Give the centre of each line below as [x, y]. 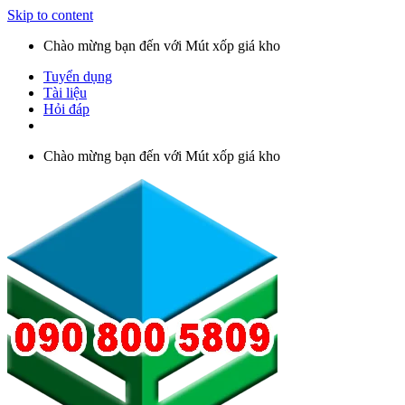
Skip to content [50, 15]
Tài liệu [65, 93]
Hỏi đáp [66, 109]
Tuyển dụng [78, 76]
